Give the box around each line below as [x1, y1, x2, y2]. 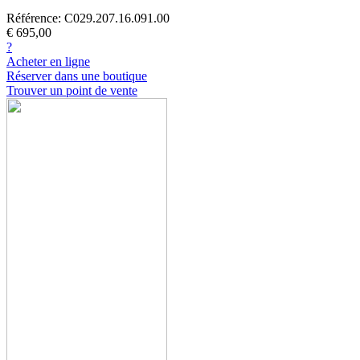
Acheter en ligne [6, 54, 90, 68]
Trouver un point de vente [6, 83, 137, 97]
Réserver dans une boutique [6, 68, 147, 83]
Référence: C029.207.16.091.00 [6, 10, 170, 25]
